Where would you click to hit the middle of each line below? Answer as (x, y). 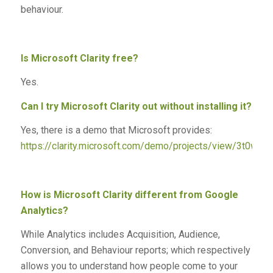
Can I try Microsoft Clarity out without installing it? (136, 106)
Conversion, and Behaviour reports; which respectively (135, 250)
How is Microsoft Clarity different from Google (129, 194)
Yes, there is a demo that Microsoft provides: (116, 130)
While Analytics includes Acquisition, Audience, (120, 235)
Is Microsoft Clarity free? (79, 58)
